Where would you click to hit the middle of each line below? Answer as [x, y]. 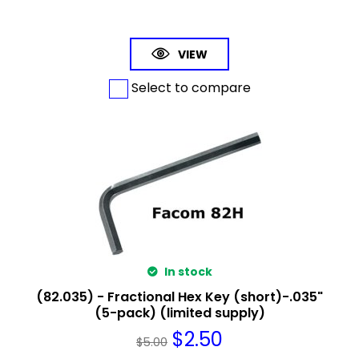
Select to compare [189, 87]
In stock [187, 271]
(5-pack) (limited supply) [179, 313]
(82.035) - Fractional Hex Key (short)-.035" [179, 296]
